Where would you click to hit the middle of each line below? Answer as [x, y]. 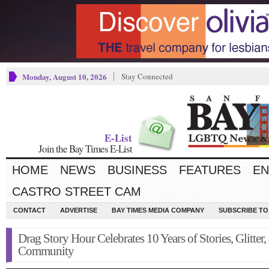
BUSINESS [137, 170]
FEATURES [210, 170]
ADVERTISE [79, 210]
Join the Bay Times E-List [85, 149]
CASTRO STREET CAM [77, 192]
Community [46, 251]
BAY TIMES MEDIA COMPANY [158, 210]
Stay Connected [147, 76]
